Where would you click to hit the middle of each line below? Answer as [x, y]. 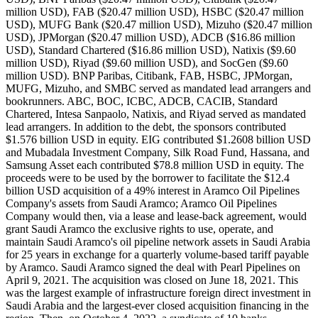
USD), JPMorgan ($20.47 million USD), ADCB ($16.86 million [150, 38]
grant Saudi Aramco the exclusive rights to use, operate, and [139, 229]
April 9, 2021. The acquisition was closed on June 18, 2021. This [152, 280]
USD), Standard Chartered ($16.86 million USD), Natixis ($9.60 [151, 50]
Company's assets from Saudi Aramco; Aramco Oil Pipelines [141, 204]
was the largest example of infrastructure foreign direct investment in [158, 293]
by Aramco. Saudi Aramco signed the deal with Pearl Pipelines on [153, 268]
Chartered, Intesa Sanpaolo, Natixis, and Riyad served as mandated [156, 114]
